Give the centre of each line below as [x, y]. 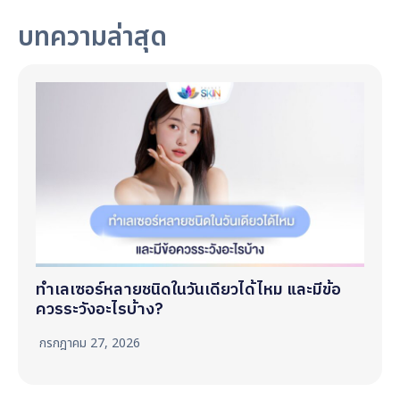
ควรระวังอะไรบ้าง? [100, 309]
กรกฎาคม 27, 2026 [90, 343]
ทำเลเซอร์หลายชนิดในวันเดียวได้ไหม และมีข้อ [188, 290]
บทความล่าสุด [92, 37]
